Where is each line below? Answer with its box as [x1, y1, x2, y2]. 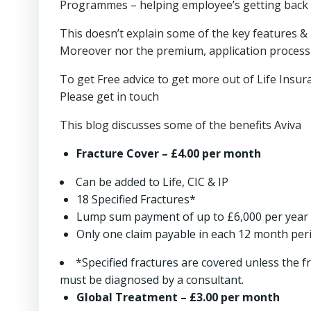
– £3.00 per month [180, 289, 280, 305]
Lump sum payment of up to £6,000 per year [76, 209, 308, 224]
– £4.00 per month [162, 146, 261, 161]
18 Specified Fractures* [76, 192, 196, 207]
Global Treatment [76, 289, 178, 305]
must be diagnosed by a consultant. [60, 272, 244, 287]
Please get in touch [60, 89, 159, 104]
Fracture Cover [76, 146, 159, 161]
